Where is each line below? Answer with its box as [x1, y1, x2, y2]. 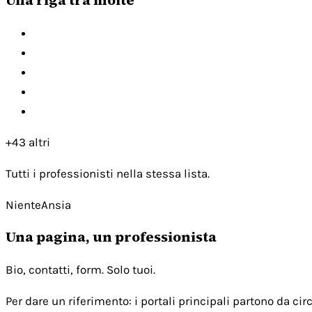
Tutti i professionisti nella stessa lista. [6, 166, 210, 180]
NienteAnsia [6, 197, 71, 212]
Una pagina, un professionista [6, 226, 217, 247]
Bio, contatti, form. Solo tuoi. [6, 262, 155, 276]
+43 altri [6, 134, 50, 149]
